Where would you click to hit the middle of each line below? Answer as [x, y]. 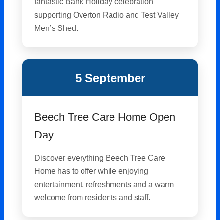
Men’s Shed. [56, 28]
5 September [110, 78]
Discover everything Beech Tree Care [100, 158]
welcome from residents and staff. [93, 198]
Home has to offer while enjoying [92, 171]
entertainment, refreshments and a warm [104, 184]
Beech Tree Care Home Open [105, 117]
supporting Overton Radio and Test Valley [107, 15]
